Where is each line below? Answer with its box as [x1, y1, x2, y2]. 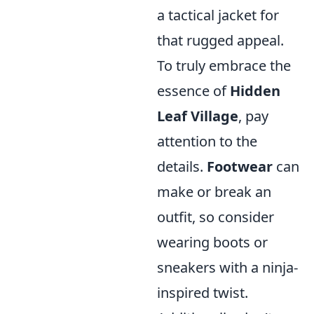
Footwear [207, 157, 273, 176]
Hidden [230, 81, 280, 100]
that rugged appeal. [157, 31, 284, 50]
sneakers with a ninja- [157, 258, 298, 277]
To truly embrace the [157, 56, 291, 75]
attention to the [157, 132, 257, 151]
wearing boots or [157, 233, 268, 252]
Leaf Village [157, 107, 238, 125]
